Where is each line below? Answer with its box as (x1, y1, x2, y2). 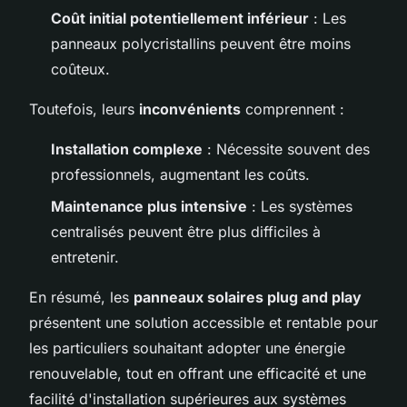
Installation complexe (51, 140, 203, 159)
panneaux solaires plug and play (134, 287, 362, 306)
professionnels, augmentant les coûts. (51, 165, 310, 184)
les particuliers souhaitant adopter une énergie (29, 338, 345, 357)
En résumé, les (29, 287, 134, 306)
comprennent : (241, 100, 344, 119)
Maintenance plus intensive (51, 196, 247, 215)
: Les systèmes (247, 196, 352, 215)
